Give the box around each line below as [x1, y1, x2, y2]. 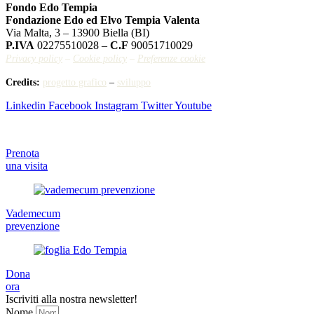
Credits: [6, 77, 40, 88]
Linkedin [6, 100, 46, 112]
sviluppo [117, 77, 151, 88]
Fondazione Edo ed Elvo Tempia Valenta [6, 14, 200, 27]
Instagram [95, 100, 138, 112]
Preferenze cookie [137, 53, 205, 64]
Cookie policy [73, 53, 127, 64]
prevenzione [6, 220, 60, 233]
